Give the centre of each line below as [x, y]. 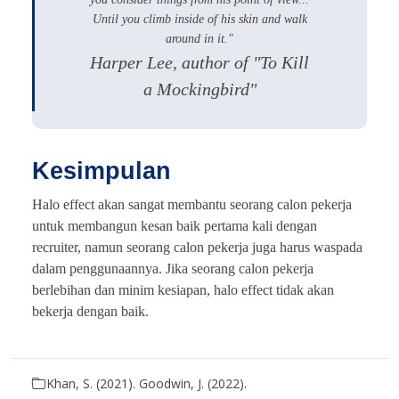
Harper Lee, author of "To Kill [199, 62]
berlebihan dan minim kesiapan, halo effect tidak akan [183, 289]
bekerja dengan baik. [90, 311]
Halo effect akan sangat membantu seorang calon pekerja [192, 204]
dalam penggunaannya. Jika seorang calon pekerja [173, 268]
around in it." [199, 38]
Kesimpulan [102, 171]
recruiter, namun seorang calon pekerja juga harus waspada [197, 247]
